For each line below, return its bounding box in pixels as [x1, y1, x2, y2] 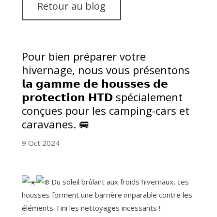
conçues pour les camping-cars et [21, 103, 189, 118]
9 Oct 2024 [21, 138, 60, 148]
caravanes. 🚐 [21, 116, 90, 131]
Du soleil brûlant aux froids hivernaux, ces [49, 176, 189, 186]
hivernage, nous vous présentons [21, 62, 190, 77]
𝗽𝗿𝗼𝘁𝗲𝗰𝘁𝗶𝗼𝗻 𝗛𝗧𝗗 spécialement [21, 89, 183, 104]
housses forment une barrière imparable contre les [21, 189, 192, 200]
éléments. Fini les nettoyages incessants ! [21, 202, 160, 213]
